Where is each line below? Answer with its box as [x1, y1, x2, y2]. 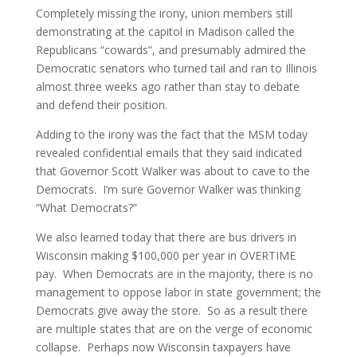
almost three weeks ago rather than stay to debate [35, 79, 300, 94]
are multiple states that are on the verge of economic [35, 321, 312, 336]
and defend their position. [35, 97, 167, 112]
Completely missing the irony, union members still [35, 6, 292, 21]
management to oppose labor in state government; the [35, 284, 321, 300]
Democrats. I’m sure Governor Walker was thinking [35, 182, 300, 197]
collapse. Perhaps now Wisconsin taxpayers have [35, 339, 291, 355]
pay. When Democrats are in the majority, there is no [35, 266, 313, 281]
